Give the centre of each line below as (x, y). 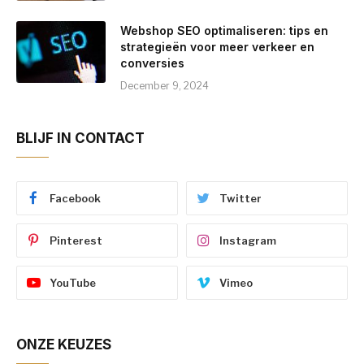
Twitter (240, 198)
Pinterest (76, 240)
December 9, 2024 (165, 85)
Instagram (248, 240)
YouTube (73, 282)
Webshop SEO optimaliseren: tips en (224, 30)
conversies (152, 63)
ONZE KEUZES (64, 344)
